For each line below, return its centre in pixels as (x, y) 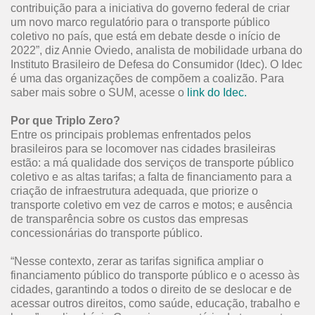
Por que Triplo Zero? (65, 121)
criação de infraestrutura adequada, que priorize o (134, 191)
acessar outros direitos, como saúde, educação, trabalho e (155, 303)
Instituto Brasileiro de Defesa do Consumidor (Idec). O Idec (156, 64)
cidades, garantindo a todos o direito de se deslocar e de (151, 289)
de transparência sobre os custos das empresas (129, 219)
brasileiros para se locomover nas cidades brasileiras (143, 149)
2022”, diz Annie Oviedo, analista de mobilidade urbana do (156, 50)
